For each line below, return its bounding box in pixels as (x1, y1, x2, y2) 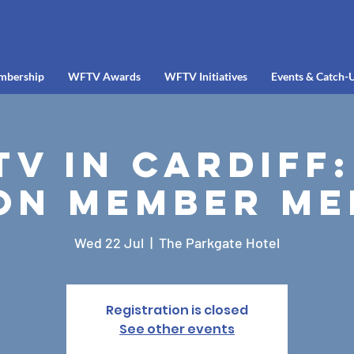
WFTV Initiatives (164, 70, 247, 83)
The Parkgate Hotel (159, 234, 280, 251)
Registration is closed (106, 301, 248, 319)
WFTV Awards (67, 70, 141, 83)
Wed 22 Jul (74, 234, 144, 251)
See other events (119, 320, 235, 338)
